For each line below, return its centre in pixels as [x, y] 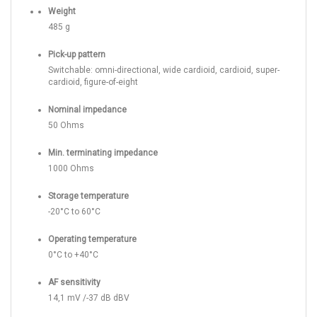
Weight [62, 12]
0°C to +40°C [74, 255]
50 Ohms [67, 126]
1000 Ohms [72, 169]
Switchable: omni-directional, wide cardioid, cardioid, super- [164, 70]
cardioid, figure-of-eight [94, 82]
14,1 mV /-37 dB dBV [90, 298]
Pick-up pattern [77, 55]
